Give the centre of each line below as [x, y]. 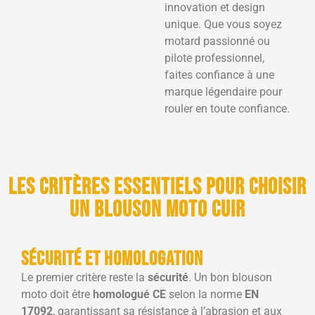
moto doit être [57, 294]
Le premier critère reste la [84, 277]
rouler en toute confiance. [227, 108]
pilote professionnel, [214, 58]
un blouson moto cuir [157, 210]
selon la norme [205, 294]
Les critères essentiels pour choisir [157, 187]
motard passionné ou [217, 41]
